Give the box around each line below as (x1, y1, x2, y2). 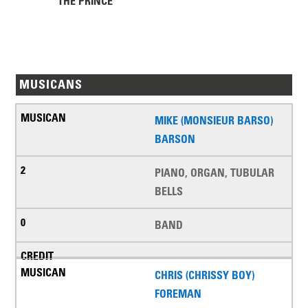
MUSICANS (19, 77, 83, 93)
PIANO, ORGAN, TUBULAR (155, 166, 274, 180)
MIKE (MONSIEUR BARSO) (155, 113, 273, 128)
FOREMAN (155, 287, 201, 301)
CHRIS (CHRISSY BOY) (155, 268, 254, 283)
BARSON (155, 132, 195, 146)
